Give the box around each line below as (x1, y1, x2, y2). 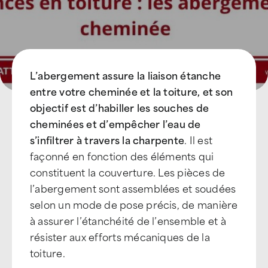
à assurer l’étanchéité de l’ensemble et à (30, 212, 226, 228)
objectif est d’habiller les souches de (30, 99, 209, 115)
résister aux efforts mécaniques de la (30, 229, 210, 244)
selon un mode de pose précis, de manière (30, 196, 238, 212)
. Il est (184, 132, 213, 147)
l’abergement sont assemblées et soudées (30, 180, 236, 196)
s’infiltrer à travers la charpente (30, 132, 185, 147)
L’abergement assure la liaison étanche (30, 67, 221, 83)
